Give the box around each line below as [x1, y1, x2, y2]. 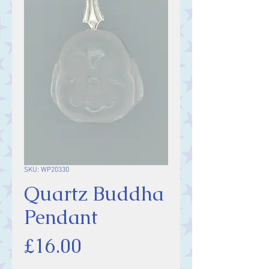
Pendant [24, 204, 98, 230]
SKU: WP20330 [24, 166, 69, 174]
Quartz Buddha [24, 181, 164, 207]
